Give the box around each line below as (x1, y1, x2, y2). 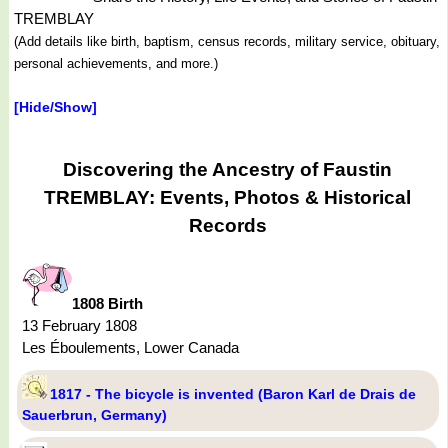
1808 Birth (72, 295, 143, 313)
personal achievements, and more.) (14, 55, 218, 71)
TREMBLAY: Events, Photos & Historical (44, 186, 412, 208)
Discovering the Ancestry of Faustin (63, 158, 393, 180)
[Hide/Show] (14, 98, 97, 115)
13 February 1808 (22, 317, 137, 335)
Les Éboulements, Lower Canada (22, 339, 239, 357)
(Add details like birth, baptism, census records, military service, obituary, (14, 33, 440, 49)
